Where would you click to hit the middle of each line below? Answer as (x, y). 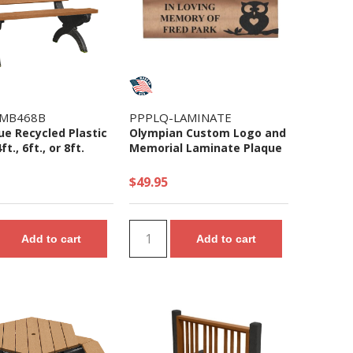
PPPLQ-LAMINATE (180, 117)
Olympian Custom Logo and (208, 133)
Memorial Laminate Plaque (206, 148)
